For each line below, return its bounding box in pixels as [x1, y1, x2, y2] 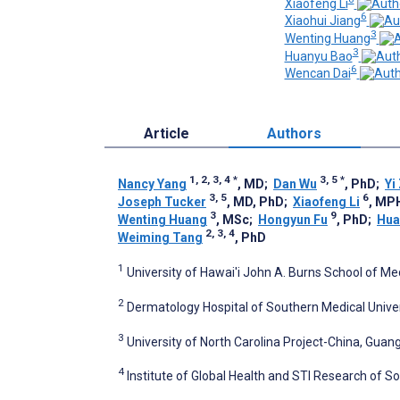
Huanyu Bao [284, 48, 353, 63]
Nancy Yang [118, 177, 187, 192]
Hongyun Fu [258, 212, 328, 228]
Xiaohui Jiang [284, 13, 361, 29]
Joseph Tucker [118, 195, 206, 210]
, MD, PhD [227, 195, 284, 210]
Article [143, 125, 189, 143]
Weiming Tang [118, 230, 203, 246]
